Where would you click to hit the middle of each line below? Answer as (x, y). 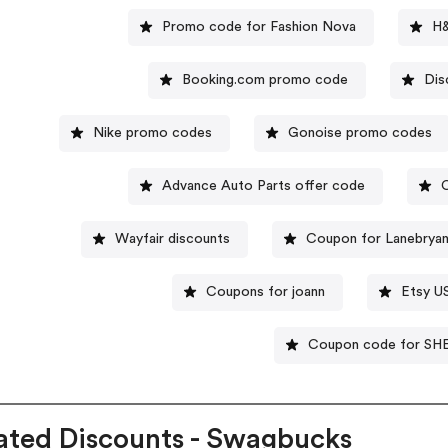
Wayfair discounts (172, 238)
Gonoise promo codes (359, 132)
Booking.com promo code (264, 79)
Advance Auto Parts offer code (263, 185)
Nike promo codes (152, 132)
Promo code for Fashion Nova (258, 26)
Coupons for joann (265, 291)
